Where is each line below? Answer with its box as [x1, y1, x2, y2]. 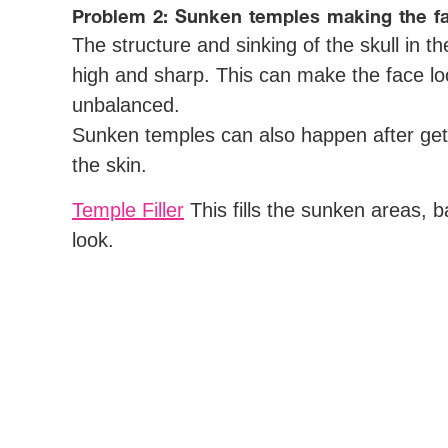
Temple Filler [72, 198, 184, 221]
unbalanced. [72, 94, 180, 117]
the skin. [72, 154, 147, 177]
